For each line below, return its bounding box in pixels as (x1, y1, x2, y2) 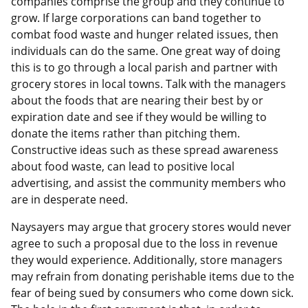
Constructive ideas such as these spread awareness (11, 142, 278, 158)
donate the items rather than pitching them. (11, 126, 240, 142)
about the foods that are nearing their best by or (11, 93, 263, 109)
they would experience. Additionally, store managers (11, 252, 283, 268)
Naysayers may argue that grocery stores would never (11, 219, 291, 235)
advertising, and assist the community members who (11, 175, 286, 191)
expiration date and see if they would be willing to (11, 109, 267, 125)
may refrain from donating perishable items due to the (11, 269, 294, 285)
